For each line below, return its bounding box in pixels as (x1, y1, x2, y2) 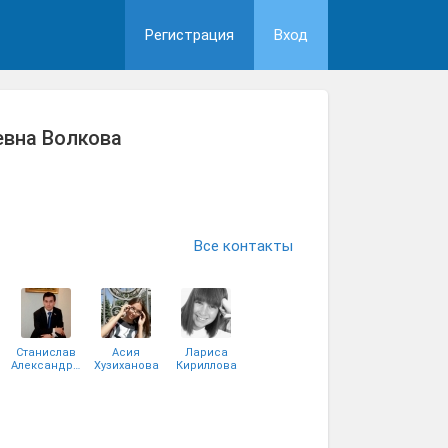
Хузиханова (93, 359, 159, 372)
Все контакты (194, 237, 293, 255)
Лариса (184, 346, 228, 359)
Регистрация (145, 26, 234, 44)
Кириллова (175, 359, 237, 372)
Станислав (16, 346, 76, 359)
